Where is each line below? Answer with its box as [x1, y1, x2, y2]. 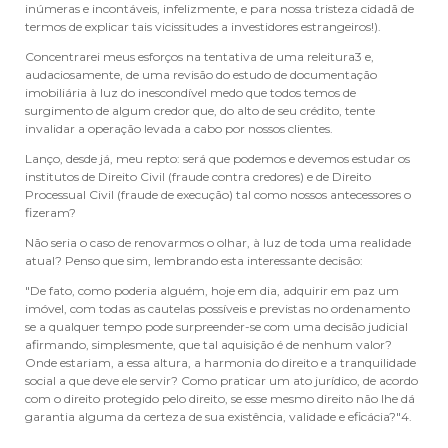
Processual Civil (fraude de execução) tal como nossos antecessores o [25, 187, 411, 202]
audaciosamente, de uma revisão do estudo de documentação [25, 67, 377, 82]
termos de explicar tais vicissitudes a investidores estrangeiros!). [25, 19, 381, 34]
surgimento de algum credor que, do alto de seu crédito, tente [25, 103, 375, 118]
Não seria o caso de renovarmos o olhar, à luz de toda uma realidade [25, 235, 411, 250]
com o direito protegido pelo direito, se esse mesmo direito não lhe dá [25, 391, 415, 406]
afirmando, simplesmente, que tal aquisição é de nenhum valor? [25, 337, 392, 352]
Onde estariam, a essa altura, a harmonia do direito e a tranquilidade [25, 355, 416, 370]
